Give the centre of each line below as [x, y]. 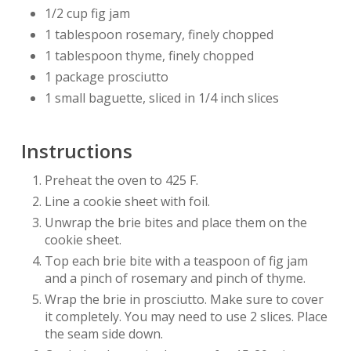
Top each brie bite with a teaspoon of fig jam [176, 261]
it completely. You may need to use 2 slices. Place [186, 317]
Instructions [76, 151]
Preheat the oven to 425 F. [121, 181]
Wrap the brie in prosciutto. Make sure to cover [184, 300]
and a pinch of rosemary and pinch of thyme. [175, 279]
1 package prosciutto [106, 77]
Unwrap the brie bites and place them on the [175, 223]
